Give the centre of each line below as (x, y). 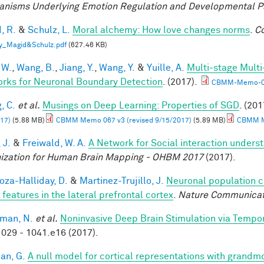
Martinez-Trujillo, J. (122, 181)
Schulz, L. (49, 30)
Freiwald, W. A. (54, 143)
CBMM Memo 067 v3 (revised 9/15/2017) (124, 121)
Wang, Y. (117, 67)
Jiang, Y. (77, 67)
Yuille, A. (166, 67)
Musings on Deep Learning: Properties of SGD (141, 105)
